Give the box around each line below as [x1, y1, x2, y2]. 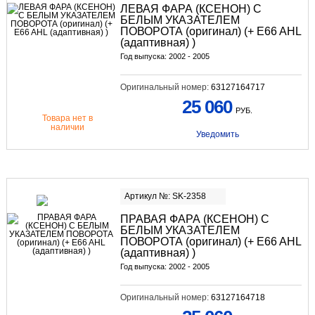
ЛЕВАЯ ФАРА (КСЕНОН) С [120, 3, 262, 15]
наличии [51, 122, 85, 133]
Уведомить [195, 129, 239, 140]
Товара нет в [42, 113, 94, 124]
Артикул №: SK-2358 [124, 191, 206, 202]
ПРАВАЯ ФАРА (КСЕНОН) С [120, 213, 269, 226]
